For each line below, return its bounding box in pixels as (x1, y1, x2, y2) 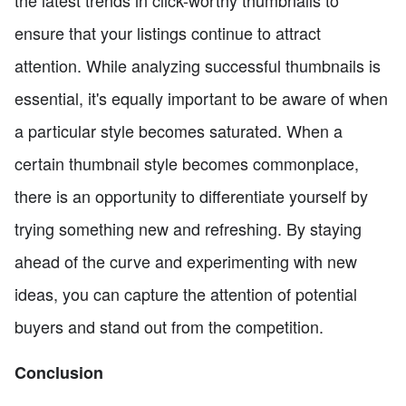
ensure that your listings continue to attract (14, 21, 321, 45)
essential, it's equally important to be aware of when (14, 86, 388, 111)
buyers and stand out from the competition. (14, 314, 324, 339)
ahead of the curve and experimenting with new (14, 249, 357, 274)
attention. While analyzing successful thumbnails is (14, 53, 381, 78)
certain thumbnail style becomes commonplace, (14, 151, 359, 176)
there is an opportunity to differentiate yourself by (14, 184, 368, 208)
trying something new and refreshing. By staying (14, 217, 362, 241)
